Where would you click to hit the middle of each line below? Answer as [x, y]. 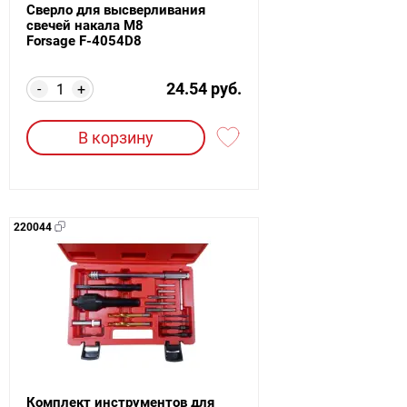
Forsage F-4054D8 [84, 40]
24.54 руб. [204, 88]
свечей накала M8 [85, 25]
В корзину [116, 137]
